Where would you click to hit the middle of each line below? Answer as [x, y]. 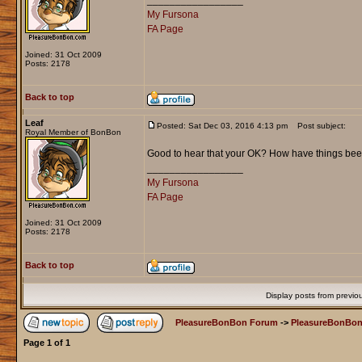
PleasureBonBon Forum [226, 323]
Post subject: [318, 126]
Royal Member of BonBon [73, 133]
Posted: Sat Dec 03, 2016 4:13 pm [222, 126]
